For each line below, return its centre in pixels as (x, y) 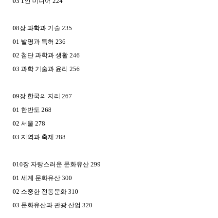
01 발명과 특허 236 (39, 41)
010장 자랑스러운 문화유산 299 (57, 164)
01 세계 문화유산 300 (42, 178)
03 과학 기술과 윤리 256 (46, 69)
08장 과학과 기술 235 (42, 28)
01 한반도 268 (32, 109)
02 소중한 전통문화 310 (45, 191)
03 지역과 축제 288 (39, 137)
